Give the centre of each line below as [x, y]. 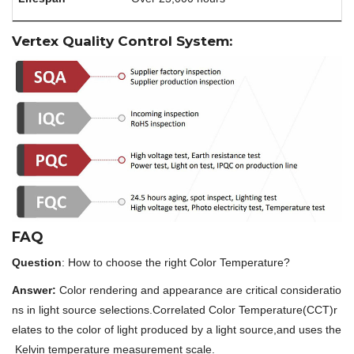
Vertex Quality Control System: [124, 41]
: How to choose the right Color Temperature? [176, 263]
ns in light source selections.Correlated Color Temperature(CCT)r [175, 310]
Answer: [36, 290]
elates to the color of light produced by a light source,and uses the [177, 330]
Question [37, 263]
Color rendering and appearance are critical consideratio [200, 290]
